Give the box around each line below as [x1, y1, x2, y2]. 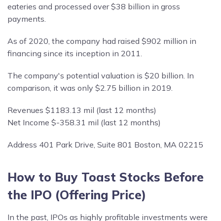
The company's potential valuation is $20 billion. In [7, 70, 194, 80]
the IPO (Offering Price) [7, 186, 146, 202]
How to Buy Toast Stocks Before [7, 169, 204, 184]
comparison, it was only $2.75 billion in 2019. [7, 82, 173, 93]
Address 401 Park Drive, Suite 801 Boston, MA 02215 [7, 139, 203, 149]
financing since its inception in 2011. [7, 48, 142, 58]
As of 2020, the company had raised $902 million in [7, 36, 196, 46]
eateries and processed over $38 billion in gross [7, 1, 180, 11]
